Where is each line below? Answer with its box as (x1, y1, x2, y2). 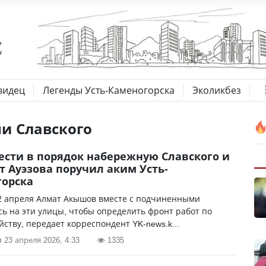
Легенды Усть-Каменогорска (43, 84, 175, 97)
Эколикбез (192, 84, 241, 97)
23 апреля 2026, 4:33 (4, 235, 80, 245)
